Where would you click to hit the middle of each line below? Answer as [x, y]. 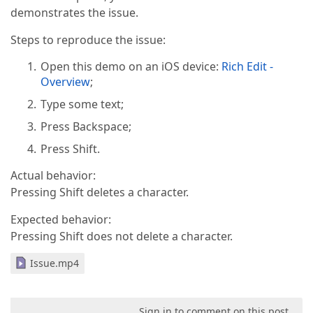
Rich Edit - [248, 66]
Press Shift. [71, 149]
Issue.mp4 [54, 263]
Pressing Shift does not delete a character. [122, 236]
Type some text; [82, 104]
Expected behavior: [61, 219]
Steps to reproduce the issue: [88, 40]
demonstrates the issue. [74, 13]
